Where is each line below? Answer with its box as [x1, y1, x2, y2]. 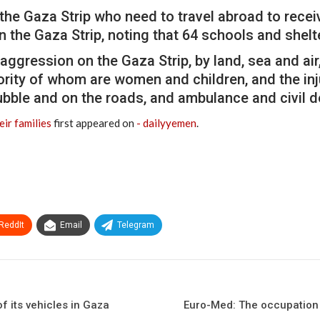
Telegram [117, 219, 154, 230]
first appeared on [51, 116, 136, 129]
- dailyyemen [136, 116, 196, 129]
